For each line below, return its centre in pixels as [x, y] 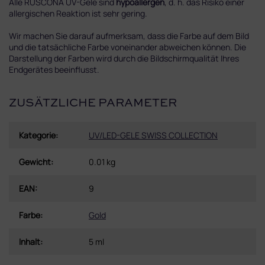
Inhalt [30, 241]
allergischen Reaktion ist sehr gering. [78, 13]
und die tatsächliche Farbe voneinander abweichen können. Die [127, 47]
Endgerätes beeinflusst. [54, 69]
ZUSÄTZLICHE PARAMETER [93, 104]
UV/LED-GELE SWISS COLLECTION [153, 135]
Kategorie [37, 135]
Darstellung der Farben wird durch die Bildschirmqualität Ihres [124, 58]
